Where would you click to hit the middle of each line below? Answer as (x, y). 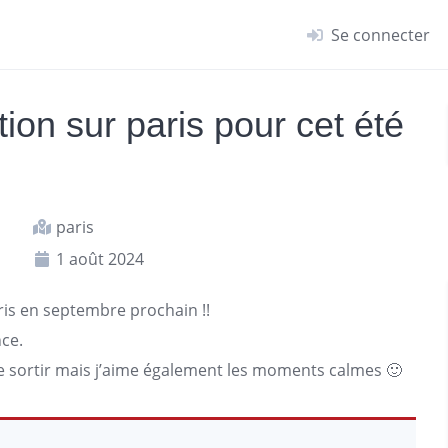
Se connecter (380, 34)
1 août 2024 (98, 259)
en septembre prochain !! (113, 310)
